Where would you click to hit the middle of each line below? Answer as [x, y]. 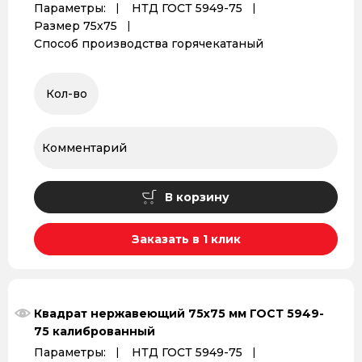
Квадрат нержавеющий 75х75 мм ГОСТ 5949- [179, 314]
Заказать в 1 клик [186, 239]
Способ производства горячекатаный [149, 44]
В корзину [197, 197]
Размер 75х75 [76, 26]
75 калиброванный [95, 331]
